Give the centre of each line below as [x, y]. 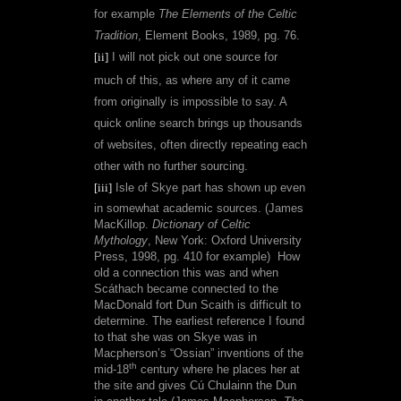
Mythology [121, 241]
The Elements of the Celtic [228, 14]
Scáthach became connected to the [186, 289]
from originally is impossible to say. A [190, 102]
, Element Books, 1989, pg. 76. [219, 36]
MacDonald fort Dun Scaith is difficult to [197, 305]
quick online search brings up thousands [198, 124]
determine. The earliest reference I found [199, 321]
